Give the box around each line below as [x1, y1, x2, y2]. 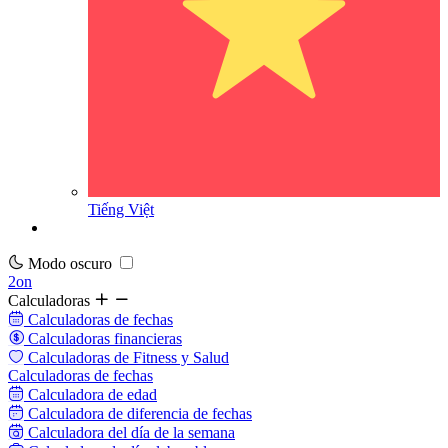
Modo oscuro [28, 255, 116, 273]
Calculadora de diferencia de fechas [28, 405, 252, 423]
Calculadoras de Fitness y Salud [28, 349, 229, 367]
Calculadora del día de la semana [28, 424, 235, 442]
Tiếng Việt [88, 201, 154, 219]
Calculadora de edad [28, 386, 157, 404]
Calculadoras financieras [28, 330, 182, 348]
